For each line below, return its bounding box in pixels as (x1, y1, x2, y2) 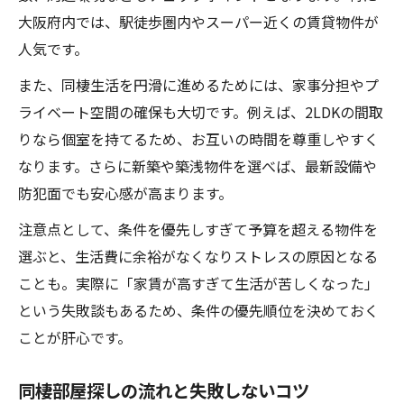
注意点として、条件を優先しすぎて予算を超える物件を (18, 218, 378, 240)
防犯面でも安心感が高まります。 (18, 182, 233, 204)
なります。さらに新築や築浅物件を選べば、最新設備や (18, 155, 377, 177)
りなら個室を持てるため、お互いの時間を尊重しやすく (18, 128, 379, 150)
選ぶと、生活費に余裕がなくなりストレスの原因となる (18, 245, 378, 267)
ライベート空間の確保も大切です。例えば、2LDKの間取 (18, 101, 383, 123)
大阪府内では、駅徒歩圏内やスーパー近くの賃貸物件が (18, 11, 379, 32)
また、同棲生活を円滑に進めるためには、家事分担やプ (18, 74, 379, 96)
